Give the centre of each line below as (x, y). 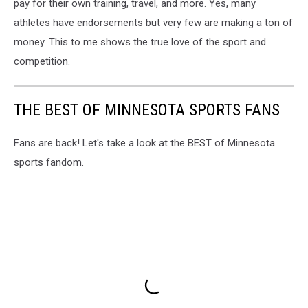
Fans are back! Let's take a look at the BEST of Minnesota (144, 143)
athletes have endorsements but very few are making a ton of (153, 23)
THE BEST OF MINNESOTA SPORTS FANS (147, 110)
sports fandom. (49, 163)
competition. (42, 62)
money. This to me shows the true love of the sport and (140, 42)
